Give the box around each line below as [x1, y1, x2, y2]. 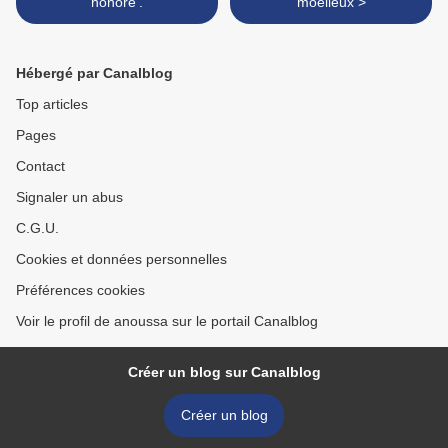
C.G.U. [16, 220, 59, 237]
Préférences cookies [16, 282, 145, 299]
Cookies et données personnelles [16, 251, 227, 268]
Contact [16, 158, 65, 175]
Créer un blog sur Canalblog [127, 364, 321, 381]
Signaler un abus [16, 189, 123, 206]
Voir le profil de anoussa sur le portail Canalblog [16, 313, 318, 330]
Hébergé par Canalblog [16, 65, 173, 82]
